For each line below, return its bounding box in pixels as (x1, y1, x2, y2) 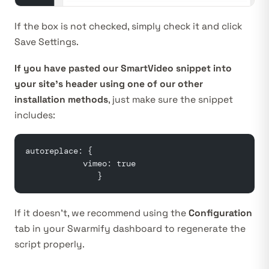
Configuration (189, 207, 252, 220)
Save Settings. (14, 36, 79, 49)
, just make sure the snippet (108, 94, 233, 106)
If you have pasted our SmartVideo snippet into (14, 62, 232, 75)
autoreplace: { (25, 145, 92, 157)
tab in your (14, 223, 67, 235)
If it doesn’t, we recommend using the (14, 207, 189, 220)
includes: (14, 109, 55, 122)
